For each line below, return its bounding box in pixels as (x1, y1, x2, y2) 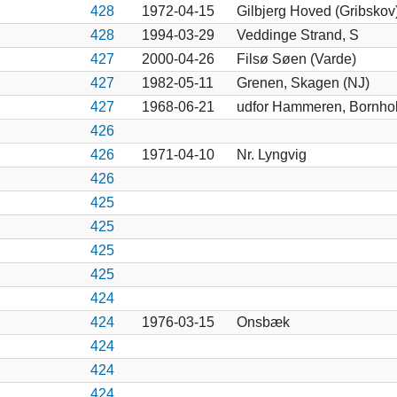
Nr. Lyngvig (236, 146, 307, 162)
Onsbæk (236, 314, 290, 330)
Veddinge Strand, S (236, 27, 359, 43)
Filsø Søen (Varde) (236, 51, 356, 66)
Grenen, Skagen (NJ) (236, 74, 370, 90)
